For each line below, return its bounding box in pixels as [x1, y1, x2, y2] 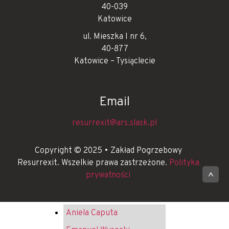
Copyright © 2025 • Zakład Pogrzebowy [34, 145, 182, 156]
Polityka [169, 157, 199, 168]
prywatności [86, 170, 130, 180]
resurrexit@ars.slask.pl [72, 118, 157, 128]
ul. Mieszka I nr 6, [82, 31, 147, 42]
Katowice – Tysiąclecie [74, 56, 155, 66]
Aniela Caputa [66, 208, 118, 218]
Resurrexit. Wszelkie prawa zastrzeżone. [17, 157, 169, 168]
